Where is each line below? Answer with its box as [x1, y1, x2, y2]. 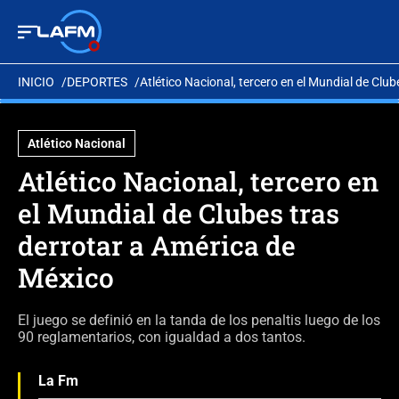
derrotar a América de [18, 228, 296, 263]
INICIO [18, 74, 54, 89]
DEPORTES [67, 74, 127, 89]
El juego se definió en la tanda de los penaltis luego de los [18, 312, 380, 329]
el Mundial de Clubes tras [18, 196, 339, 231]
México [18, 260, 114, 295]
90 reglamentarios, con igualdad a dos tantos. [18, 329, 305, 346]
